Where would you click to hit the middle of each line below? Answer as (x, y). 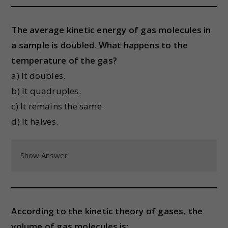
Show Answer (44, 155)
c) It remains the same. (58, 106)
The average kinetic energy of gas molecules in (111, 30)
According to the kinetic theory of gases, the (107, 211)
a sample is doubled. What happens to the (100, 45)
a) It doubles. (38, 76)
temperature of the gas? (64, 60)
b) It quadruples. (46, 91)
